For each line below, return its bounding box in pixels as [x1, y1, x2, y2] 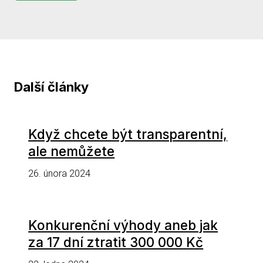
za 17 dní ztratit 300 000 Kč [28, 234, 204, 250]
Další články [14, 79, 89, 95]
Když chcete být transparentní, [28, 126, 228, 143]
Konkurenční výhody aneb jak [28, 217, 218, 233]
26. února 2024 [28, 168, 91, 180]
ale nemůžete [28, 143, 115, 160]
